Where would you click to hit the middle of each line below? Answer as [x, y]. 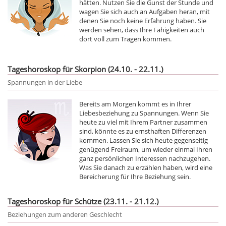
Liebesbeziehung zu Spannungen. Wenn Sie [144, 113]
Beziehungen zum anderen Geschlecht [65, 214]
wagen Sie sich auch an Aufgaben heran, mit [145, 11]
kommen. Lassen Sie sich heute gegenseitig [144, 140]
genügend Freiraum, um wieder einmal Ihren [146, 149]
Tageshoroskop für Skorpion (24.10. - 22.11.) [85, 69]
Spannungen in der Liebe [45, 82]
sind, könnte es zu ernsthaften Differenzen [143, 131]
